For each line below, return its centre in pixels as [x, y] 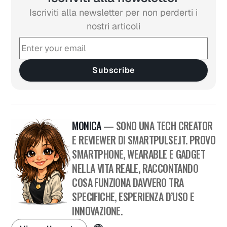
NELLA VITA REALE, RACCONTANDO [135, 168]
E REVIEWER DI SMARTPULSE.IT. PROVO [144, 140]
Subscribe [113, 70]
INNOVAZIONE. [97, 211]
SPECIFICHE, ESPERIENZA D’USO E [133, 196]
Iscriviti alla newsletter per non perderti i [113, 12]
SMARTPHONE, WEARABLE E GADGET [139, 154]
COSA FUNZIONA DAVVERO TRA [128, 182]
